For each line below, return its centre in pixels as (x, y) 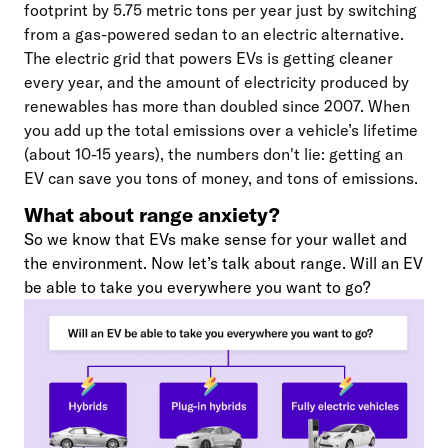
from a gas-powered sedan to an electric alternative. (214, 33)
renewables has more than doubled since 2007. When (217, 105)
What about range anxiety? (152, 214)
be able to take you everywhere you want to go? (197, 286)
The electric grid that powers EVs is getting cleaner (208, 57)
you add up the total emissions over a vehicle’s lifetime (221, 129)
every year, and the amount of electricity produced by (216, 81)
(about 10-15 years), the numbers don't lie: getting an (213, 153)
